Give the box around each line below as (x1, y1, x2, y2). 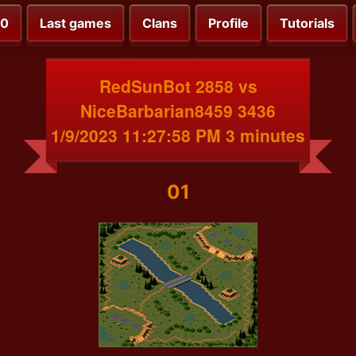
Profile (208, 15, 249, 32)
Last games (40, 15, 111, 32)
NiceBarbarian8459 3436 (80, 98, 276, 122)
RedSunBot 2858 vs (99, 73, 257, 98)
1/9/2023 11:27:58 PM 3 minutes (51, 122, 305, 147)
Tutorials (280, 15, 335, 32)
